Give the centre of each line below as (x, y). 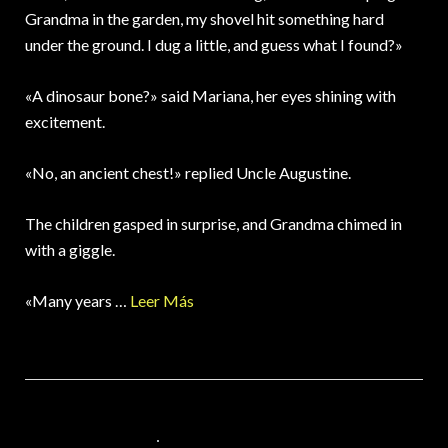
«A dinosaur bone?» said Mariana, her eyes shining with (210, 96)
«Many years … (77, 301)
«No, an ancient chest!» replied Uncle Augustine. (188, 173)
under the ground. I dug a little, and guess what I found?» (214, 45)
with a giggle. (70, 250)
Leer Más (162, 301)
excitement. (65, 122)
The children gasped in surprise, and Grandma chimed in (213, 224)
